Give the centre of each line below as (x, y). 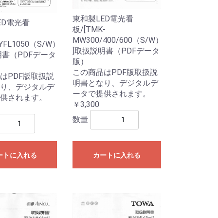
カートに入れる (117, 155)
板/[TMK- (89, 29)
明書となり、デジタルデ (116, 83)
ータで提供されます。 (112, 93)
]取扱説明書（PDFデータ (116, 51)
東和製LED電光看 (103, 18)
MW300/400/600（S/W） (118, 40)
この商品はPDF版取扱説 (115, 72)
